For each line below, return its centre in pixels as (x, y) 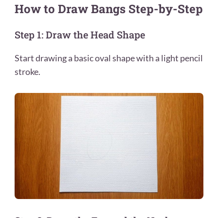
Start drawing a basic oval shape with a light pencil (109, 58)
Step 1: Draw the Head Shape (80, 35)
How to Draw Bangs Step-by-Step (109, 9)
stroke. (27, 72)
